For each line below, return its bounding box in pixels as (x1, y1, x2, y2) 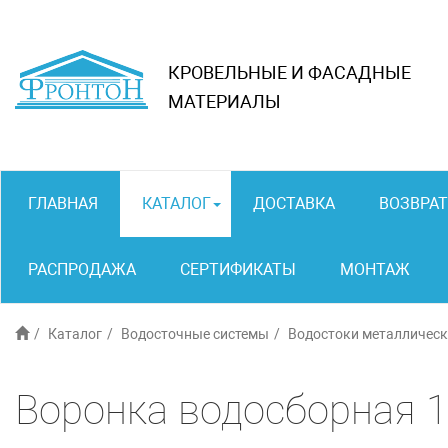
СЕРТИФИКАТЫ (180, 260, 296, 279)
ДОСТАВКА (253, 194, 335, 213)
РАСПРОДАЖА (28, 260, 136, 279)
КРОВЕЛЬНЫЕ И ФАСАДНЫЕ (168, 62, 411, 83)
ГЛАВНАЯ (28, 194, 98, 213)
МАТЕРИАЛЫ (168, 91, 281, 112)
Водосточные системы (121, 326, 269, 342)
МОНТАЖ (340, 260, 410, 279)
